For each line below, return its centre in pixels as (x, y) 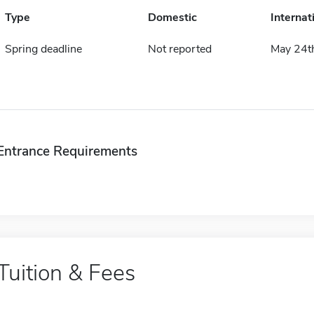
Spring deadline (43, 49)
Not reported (179, 49)
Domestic (172, 17)
